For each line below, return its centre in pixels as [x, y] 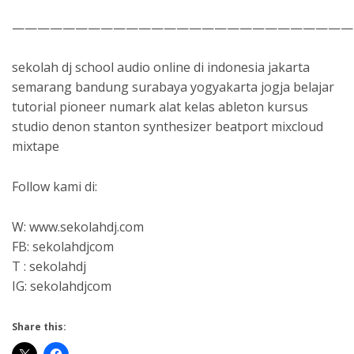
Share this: [39, 327]
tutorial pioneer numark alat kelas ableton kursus [160, 107]
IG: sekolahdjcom [62, 286]
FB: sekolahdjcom [63, 246]
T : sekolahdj [49, 266]
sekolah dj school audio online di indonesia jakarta [161, 68]
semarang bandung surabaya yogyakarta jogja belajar [173, 87]
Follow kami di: [55, 186]
